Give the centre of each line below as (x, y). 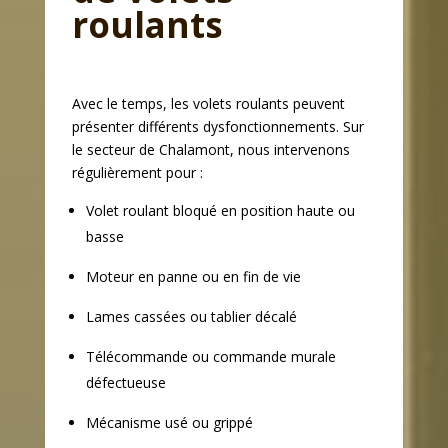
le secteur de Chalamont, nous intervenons (210, 150)
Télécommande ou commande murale (210, 357)
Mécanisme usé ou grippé (169, 423)
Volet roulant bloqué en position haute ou (220, 211)
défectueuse (125, 383)
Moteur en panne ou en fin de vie (193, 277)
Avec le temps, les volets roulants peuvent (208, 104)
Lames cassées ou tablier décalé (191, 317)
